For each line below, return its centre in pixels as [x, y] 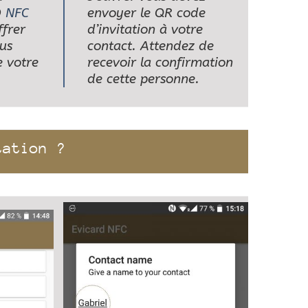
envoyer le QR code [146, 13]
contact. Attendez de [150, 46]
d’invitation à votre [145, 30]
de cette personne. [143, 79]
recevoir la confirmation [160, 63]
